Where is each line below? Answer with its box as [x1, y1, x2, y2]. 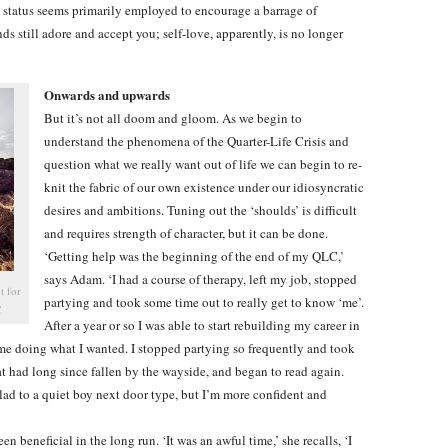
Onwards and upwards [44, 85, 170, 104]
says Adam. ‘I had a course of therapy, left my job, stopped [44, 270, 357, 288]
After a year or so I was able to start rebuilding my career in [44, 316, 360, 334]
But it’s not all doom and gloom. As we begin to [44, 109, 302, 127]
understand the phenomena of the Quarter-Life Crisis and [44, 132, 349, 150]
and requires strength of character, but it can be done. [44, 224, 328, 242]
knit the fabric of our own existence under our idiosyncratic [44, 178, 364, 196]
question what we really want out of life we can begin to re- [44, 155, 362, 173]
